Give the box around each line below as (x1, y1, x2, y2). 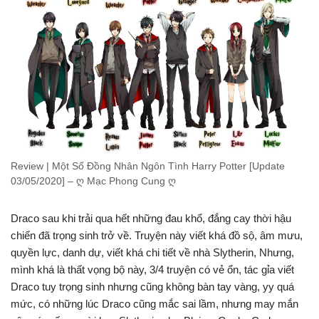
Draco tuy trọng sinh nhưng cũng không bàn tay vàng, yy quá (11, 281, 294, 293)
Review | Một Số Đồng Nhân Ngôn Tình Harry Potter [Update (11, 161, 285, 172)
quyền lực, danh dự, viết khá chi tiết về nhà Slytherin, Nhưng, (11, 246, 294, 259)
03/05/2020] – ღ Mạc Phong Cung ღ (11, 176, 176, 187)
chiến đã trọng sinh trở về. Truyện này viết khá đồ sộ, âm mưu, (11, 229, 303, 242)
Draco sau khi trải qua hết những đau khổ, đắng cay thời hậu (11, 212, 291, 225)
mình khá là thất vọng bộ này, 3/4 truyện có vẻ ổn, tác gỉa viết (11, 263, 294, 276)
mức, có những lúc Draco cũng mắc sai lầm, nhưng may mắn (11, 298, 298, 310)
